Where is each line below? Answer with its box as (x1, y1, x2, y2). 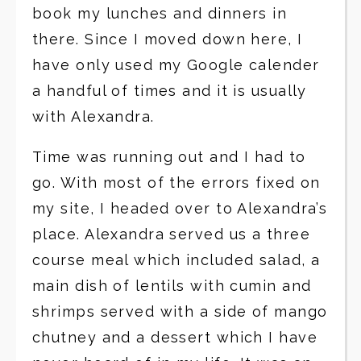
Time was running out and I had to (32, 148, 306, 165)
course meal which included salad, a (32, 251, 321, 268)
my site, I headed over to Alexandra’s (32, 200, 328, 217)
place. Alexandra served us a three (32, 226, 310, 243)
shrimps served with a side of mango (32, 303, 328, 320)
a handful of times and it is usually (32, 82, 307, 99)
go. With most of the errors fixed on (32, 174, 321, 191)
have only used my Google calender (32, 56, 320, 73)
